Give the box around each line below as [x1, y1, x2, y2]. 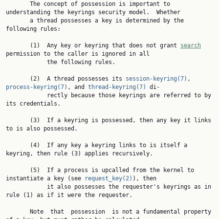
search [180, 42, 201, 49]
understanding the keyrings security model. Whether [6, 9, 180, 16]
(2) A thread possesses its [30, 75, 126, 82]
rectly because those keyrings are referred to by [6, 92, 47, 99]
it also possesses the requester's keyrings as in [6, 183, 47, 190]
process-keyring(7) [6, 84, 67, 90]
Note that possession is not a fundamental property [6, 208, 30, 215]
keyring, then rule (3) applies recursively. [6, 150, 153, 157]
